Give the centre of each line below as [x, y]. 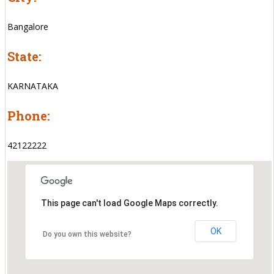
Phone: [29, 115]
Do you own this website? [87, 234]
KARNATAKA [33, 86]
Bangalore [28, 26]
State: [24, 56]
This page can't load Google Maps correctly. [129, 203]
